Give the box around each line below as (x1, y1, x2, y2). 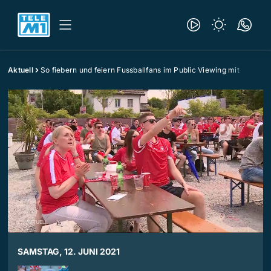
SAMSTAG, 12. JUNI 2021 (18, 246, 120, 257)
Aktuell (8, 65, 33, 74)
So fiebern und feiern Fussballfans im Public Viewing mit (40, 65, 240, 74)
